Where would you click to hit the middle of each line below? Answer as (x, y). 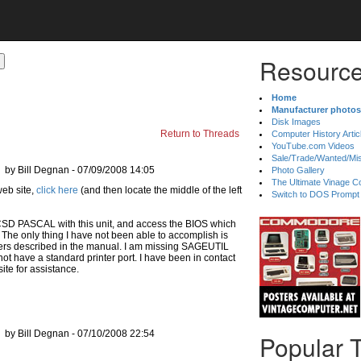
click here (57, 190)
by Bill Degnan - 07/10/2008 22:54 (80, 334)
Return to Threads (200, 134)
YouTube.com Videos (313, 146)
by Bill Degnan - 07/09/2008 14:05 (80, 170)
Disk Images (297, 122)
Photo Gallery (299, 170)
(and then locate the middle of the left (160, 190)
